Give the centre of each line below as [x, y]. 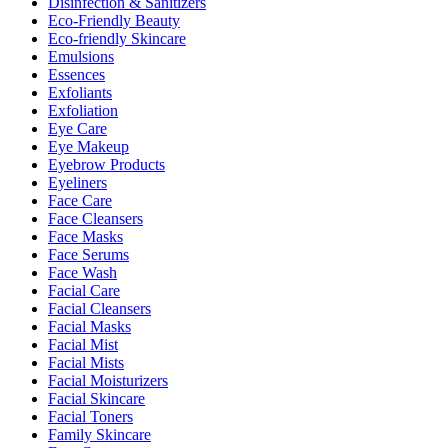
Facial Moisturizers [108, 380]
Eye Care [77, 128]
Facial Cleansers [99, 308]
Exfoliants [80, 92]
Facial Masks [89, 326]
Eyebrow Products [106, 164]
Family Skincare [99, 434]
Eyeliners [77, 182]
